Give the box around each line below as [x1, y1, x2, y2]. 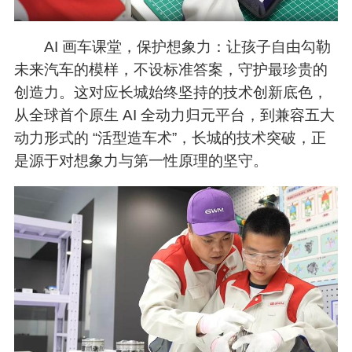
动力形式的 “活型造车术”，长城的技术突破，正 [13, 130, 326, 147]
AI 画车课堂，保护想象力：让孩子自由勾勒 [44, 38, 332, 56]
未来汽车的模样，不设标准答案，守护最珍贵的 [13, 61, 328, 79]
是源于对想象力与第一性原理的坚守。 [13, 152, 268, 170]
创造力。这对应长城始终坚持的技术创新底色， [13, 84, 328, 101]
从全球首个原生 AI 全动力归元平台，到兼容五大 [13, 107, 335, 124]
